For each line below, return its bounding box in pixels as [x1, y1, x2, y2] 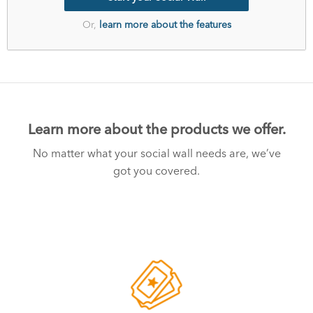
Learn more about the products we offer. [27, 121, 286, 138]
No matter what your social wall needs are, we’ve [32, 147, 281, 161]
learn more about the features [99, 19, 231, 31]
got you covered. [113, 164, 200, 178]
